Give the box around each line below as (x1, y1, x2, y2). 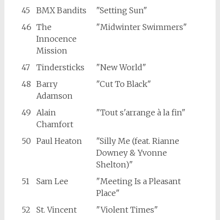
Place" (96, 188, 120, 198)
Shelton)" (96, 160, 133, 170)
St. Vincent (36, 205, 77, 215)
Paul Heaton (36, 136, 82, 146)
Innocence (36, 34, 77, 44)
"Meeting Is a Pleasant (96, 176, 181, 187)
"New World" (96, 62, 146, 73)
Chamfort (36, 119, 73, 130)
